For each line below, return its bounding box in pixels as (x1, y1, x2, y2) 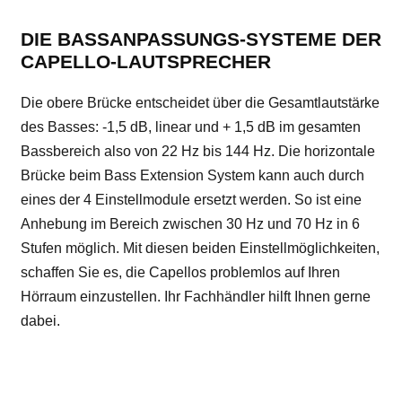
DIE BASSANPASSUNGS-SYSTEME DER (21, 29, 381, 49)
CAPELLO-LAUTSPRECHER (21, 51, 271, 72)
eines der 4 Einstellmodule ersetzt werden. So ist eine (21, 192, 362, 207)
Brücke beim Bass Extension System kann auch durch (21, 168, 364, 183)
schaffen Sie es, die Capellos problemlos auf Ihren (21, 265, 340, 280)
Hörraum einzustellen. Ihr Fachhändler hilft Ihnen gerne (21, 289, 371, 304)
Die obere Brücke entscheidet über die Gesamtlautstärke (21, 95, 380, 110)
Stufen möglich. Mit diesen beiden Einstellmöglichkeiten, (21, 240, 380, 256)
